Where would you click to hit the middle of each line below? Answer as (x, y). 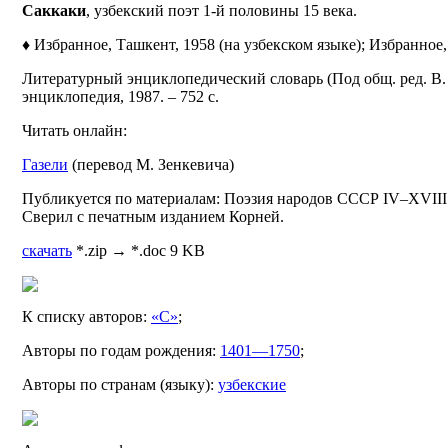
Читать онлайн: (74, 130)
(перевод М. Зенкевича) (151, 164)
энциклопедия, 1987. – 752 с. (120, 96)
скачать (47, 250)
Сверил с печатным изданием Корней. (153, 216)
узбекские (252, 384)
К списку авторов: (86, 316)
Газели (45, 164)
